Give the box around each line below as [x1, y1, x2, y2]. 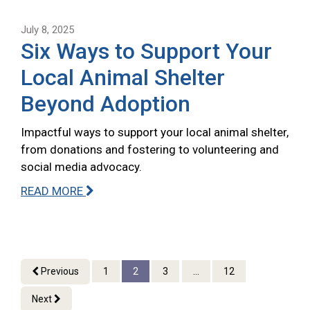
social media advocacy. [21, 160, 142, 174]
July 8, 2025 [21, 24, 74, 37]
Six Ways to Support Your [21, 38, 272, 65]
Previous [39, 266, 79, 277]
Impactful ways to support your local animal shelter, [21, 125, 289, 140]
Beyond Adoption [21, 91, 190, 118]
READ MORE [21, 184, 86, 199]
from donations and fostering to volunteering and [21, 143, 279, 157]
